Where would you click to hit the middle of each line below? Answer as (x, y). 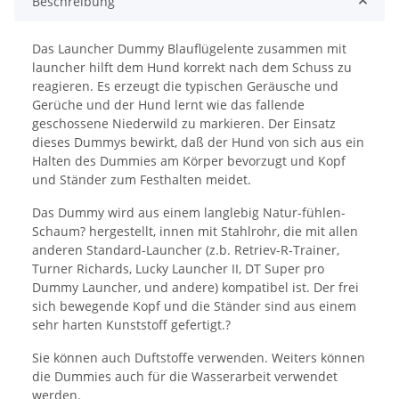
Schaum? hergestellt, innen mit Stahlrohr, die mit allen (195, 232)
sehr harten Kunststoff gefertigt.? (131, 325)
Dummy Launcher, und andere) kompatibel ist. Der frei (195, 288)
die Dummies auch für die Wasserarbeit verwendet (185, 377)
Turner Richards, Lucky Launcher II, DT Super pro (178, 269)
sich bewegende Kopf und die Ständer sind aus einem (194, 306)
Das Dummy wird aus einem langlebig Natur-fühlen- (189, 213)
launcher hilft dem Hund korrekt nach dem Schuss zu (192, 68)
